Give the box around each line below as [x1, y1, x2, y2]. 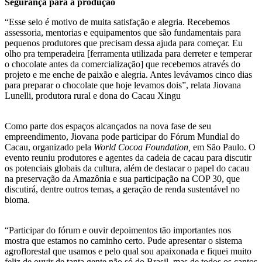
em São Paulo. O [193, 142, 256, 153]
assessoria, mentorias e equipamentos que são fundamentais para [5, 27, 241, 38]
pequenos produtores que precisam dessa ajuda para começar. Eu [5, 38, 243, 49]
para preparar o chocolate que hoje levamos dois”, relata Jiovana [5, 80, 241, 91]
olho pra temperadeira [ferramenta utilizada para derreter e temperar [5, 49, 252, 59]
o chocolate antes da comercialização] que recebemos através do [5, 59, 240, 70]
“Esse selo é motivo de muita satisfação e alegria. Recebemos [5, 17, 230, 27]
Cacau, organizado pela [5, 142, 94, 153]
